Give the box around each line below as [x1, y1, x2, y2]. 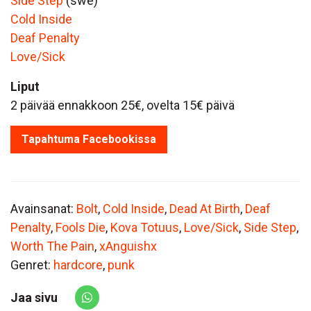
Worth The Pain [10, 239, 94, 254]
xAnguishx [99, 239, 157, 254]
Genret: [10, 258, 53, 273]
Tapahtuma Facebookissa [22, 133, 156, 146]
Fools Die [56, 220, 106, 235]
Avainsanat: [10, 201, 76, 217]
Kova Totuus [110, 220, 179, 235]
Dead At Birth [169, 201, 240, 217]
